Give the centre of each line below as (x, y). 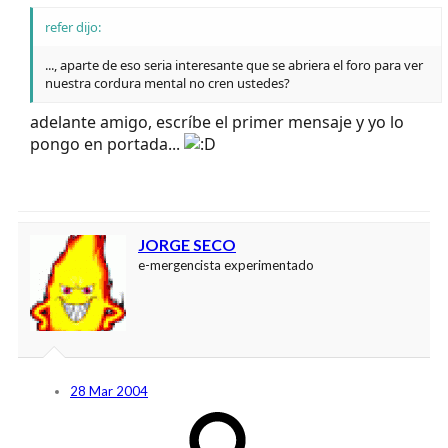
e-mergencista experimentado (226, 264)
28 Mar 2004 (109, 390)
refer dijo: (73, 26)
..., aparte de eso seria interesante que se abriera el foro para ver (234, 64)
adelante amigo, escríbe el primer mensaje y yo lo (217, 121)
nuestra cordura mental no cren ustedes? (167, 82)
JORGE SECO (187, 244)
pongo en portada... (107, 143)
